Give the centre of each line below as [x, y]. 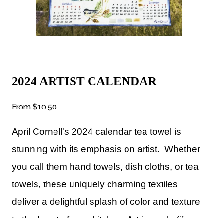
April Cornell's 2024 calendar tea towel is [96, 131]
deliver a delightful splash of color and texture [106, 201]
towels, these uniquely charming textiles [95, 184]
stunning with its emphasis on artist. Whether [106, 149]
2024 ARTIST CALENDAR [84, 81]
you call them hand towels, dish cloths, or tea [105, 166]
